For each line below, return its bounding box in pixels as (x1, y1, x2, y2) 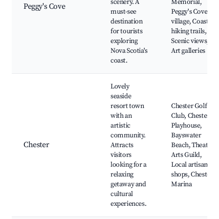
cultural (110, 190, 133, 199)
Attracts (110, 141, 133, 150)
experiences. (110, 199, 147, 209)
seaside (110, 92, 131, 101)
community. (110, 131, 146, 140)
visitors (110, 151, 131, 160)
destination (110, 17, 143, 26)
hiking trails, (171, 27, 207, 36)
